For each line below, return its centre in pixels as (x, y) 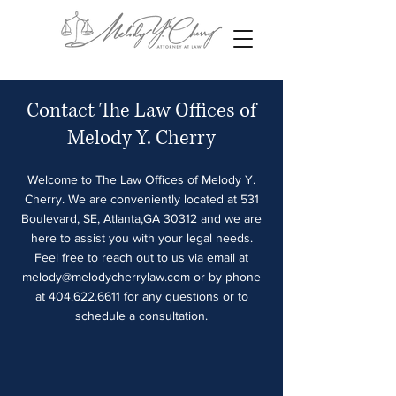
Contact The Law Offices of (141, 111)
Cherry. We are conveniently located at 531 (141, 199)
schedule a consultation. (141, 316)
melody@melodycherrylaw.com (106, 277)
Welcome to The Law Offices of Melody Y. (141, 179)
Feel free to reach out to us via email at (141, 257)
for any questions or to (184, 296)
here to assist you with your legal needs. (141, 238)
